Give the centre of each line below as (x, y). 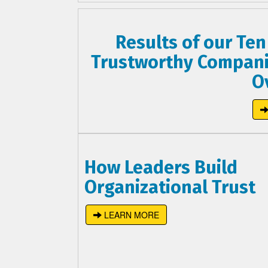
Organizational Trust (170, 187)
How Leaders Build (161, 167)
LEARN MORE (130, 214)
